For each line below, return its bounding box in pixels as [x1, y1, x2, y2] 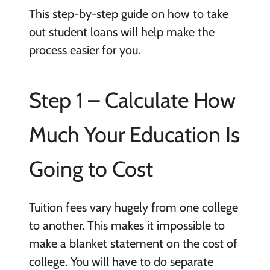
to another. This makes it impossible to [28, 218, 225, 233]
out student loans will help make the [28, 25, 215, 40]
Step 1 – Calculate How [28, 87, 236, 114]
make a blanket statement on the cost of [28, 236, 237, 251]
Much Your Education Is [28, 121, 240, 148]
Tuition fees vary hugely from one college [28, 200, 238, 215]
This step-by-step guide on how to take [28, 7, 228, 22]
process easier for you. [28, 43, 140, 58]
